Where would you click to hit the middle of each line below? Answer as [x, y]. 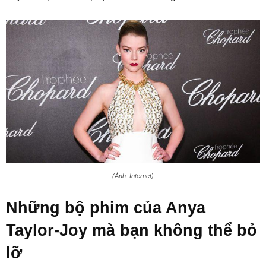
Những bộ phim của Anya [106, 208]
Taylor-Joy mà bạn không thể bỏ [132, 230]
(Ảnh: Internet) [133, 175]
